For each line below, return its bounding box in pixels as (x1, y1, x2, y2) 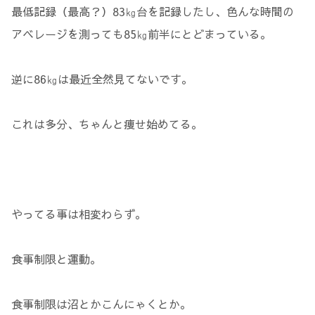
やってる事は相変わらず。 (11, 206, 146, 222)
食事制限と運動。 (11, 251, 101, 267)
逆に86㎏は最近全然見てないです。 (11, 71, 193, 87)
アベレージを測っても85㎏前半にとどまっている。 (11, 26, 271, 42)
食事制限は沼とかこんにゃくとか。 (11, 296, 191, 312)
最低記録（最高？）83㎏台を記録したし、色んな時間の (11, 4, 294, 20)
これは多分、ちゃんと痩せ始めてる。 (11, 116, 202, 132)
